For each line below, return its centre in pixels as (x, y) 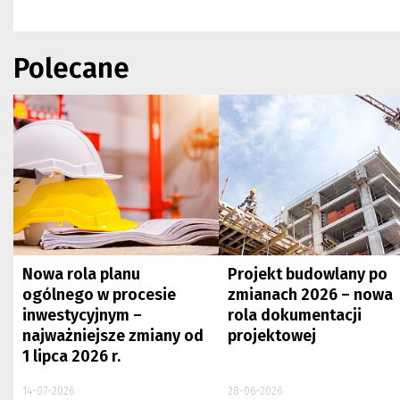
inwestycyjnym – (83, 316)
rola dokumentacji (294, 316)
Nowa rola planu (82, 275)
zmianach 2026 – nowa (310, 295)
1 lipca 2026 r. (72, 357)
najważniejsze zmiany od (113, 336)
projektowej (271, 336)
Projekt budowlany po (307, 275)
